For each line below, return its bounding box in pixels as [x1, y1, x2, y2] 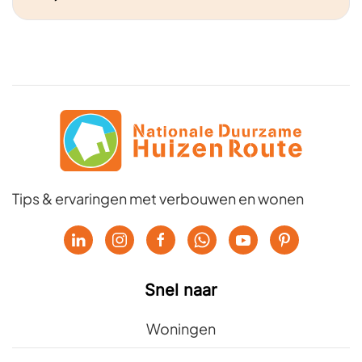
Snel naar [145, 280, 217, 300]
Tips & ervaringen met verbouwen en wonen [12, 188, 304, 208]
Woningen [146, 318, 216, 338]
